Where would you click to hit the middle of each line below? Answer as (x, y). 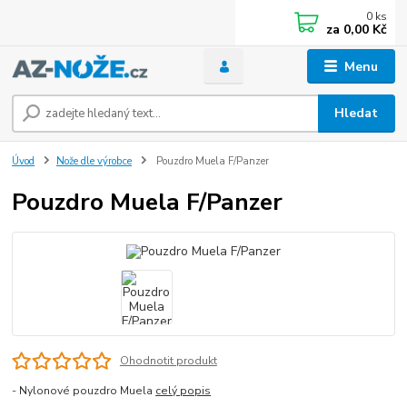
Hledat (357, 114)
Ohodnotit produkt (168, 361)
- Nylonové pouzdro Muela (84, 391)
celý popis (184, 391)
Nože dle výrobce (94, 161)
